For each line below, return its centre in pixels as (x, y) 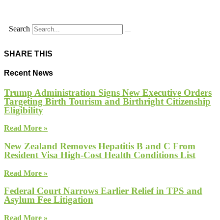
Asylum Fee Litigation (49, 200)
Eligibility (24, 110)
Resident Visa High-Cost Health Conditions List (100, 155)
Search (19, 28)
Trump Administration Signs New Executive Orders (108, 92)
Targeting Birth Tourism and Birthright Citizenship (107, 101)
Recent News (28, 73)
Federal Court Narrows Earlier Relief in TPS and (103, 191)
